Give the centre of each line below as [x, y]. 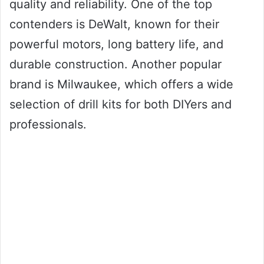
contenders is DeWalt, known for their [114, 24]
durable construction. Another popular [115, 64]
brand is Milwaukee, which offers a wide [121, 84]
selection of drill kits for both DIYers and [121, 104]
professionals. [48, 124]
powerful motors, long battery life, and [116, 44]
